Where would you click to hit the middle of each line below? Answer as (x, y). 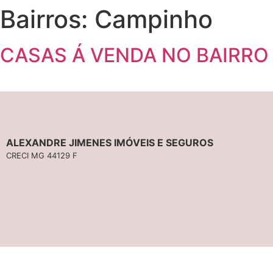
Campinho (154, 19)
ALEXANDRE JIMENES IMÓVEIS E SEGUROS (110, 143)
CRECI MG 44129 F (42, 155)
